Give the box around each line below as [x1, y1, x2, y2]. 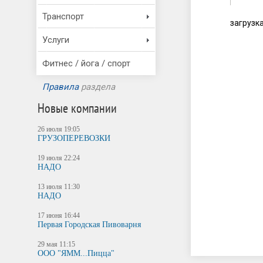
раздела [79, 82, 115, 92]
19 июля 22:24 [38, 154, 80, 162]
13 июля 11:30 [38, 183, 80, 191]
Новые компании [38, 100, 117, 116]
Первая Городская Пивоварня [38, 220, 141, 229]
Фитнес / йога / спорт [42, 58, 130, 69]
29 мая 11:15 [38, 240, 76, 248]
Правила [42, 82, 79, 92]
